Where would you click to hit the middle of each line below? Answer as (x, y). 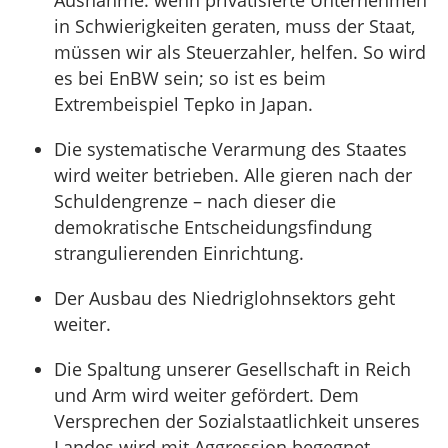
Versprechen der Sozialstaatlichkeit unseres (237, 421)
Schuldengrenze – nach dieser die (195, 201)
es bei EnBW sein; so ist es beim (190, 78)
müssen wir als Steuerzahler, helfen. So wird (240, 52)
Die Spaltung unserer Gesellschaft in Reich (232, 369)
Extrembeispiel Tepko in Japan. (183, 104)
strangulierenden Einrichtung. (179, 253)
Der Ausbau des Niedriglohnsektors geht (224, 298)
